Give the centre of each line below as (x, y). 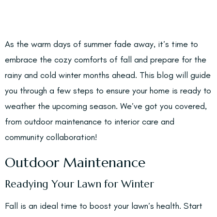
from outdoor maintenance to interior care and (90, 122)
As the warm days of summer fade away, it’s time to (101, 44)
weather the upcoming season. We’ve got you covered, (106, 106)
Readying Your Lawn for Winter (79, 184)
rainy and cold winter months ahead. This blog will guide (108, 75)
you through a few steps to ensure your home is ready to (108, 91)
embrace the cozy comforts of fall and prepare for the (106, 60)
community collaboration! (51, 137)
